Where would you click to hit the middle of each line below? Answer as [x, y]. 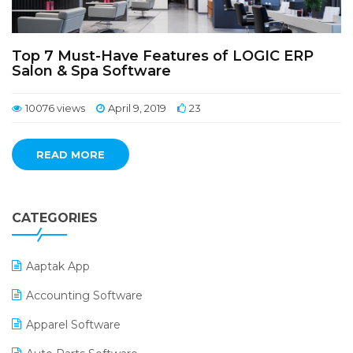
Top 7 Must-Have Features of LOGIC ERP [163, 56]
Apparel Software [73, 325]
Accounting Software [84, 295]
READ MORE [71, 154]
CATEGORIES [55, 218]
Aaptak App [58, 266]
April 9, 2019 [137, 108]
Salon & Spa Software [91, 71]
